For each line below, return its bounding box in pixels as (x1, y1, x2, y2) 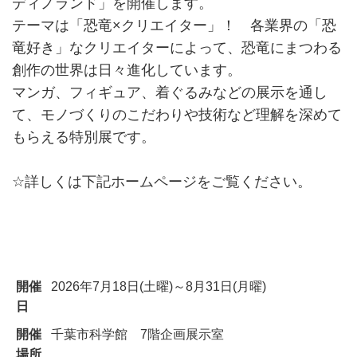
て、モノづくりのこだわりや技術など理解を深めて (12, 107, 342, 124)
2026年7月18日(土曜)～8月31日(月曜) (51, 279, 266, 294)
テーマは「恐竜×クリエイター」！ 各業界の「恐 (12, 18, 336, 34)
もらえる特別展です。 (12, 129, 155, 146)
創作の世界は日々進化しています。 (12, 62, 241, 79)
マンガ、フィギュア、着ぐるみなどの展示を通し (12, 84, 328, 101)
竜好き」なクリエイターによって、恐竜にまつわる (12, 40, 342, 57)
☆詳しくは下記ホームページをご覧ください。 (12, 174, 312, 190)
